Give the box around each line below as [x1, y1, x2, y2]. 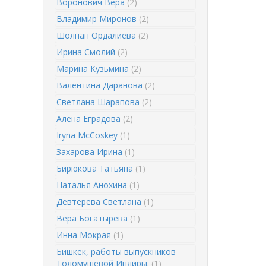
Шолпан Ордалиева [56, 30, 138, 41]
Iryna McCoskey [56, 129, 120, 141]
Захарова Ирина [56, 146, 125, 157]
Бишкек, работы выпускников [56, 246, 176, 257]
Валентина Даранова [56, 80, 145, 91]
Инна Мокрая [56, 229, 113, 240]
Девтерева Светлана [56, 196, 144, 207]
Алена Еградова [56, 113, 123, 124]
